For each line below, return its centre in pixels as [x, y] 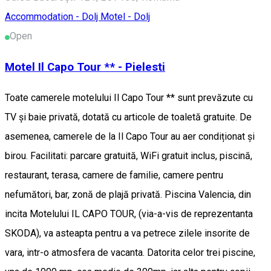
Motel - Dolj [125, 17]
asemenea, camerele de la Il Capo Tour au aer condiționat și [130, 136]
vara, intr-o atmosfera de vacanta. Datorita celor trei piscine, [130, 252]
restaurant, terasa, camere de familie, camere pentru [114, 175]
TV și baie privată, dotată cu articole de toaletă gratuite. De [128, 117]
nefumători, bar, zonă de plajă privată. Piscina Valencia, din [128, 194]
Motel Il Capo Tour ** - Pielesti [85, 67]
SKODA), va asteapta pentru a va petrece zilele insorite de [127, 233]
